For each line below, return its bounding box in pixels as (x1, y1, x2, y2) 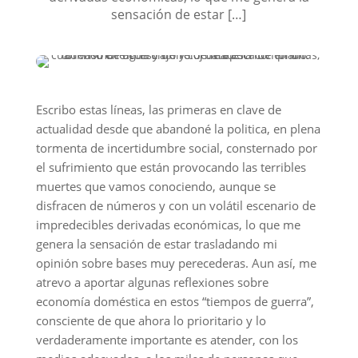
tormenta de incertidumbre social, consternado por (35, 140, 317, 156)
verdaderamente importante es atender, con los (35, 332, 298, 348)
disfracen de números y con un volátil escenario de (35, 197, 316, 213)
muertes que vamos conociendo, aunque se (35, 178, 276, 194)
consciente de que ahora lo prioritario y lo (35, 312, 266, 328)
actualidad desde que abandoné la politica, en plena (35, 121, 320, 137)
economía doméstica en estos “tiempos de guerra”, (35, 293, 314, 309)
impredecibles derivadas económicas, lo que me (35, 217, 300, 233)
